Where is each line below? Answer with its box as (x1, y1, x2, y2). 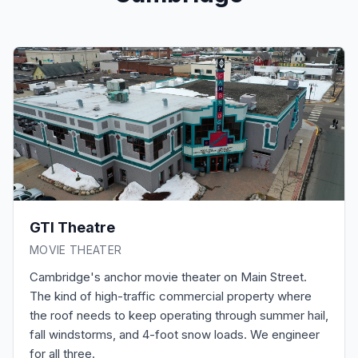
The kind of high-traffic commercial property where (30, 288, 312, 304)
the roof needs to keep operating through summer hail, (30, 308, 328, 323)
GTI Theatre (30, 219, 115, 236)
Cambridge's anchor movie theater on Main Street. (30, 269, 307, 284)
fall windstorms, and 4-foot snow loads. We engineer (30, 327, 320, 342)
